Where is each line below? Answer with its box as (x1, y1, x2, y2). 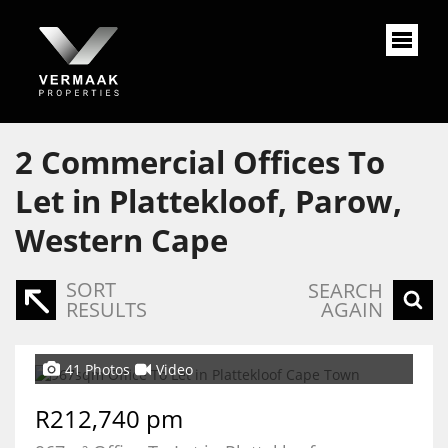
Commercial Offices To (41, 141, 385, 183)
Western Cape (15, 219, 228, 261)
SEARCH (308, 277, 383, 304)
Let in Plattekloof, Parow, (15, 180, 402, 222)
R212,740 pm (35, 402, 183, 435)
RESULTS (66, 296, 147, 323)
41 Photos (65, 359, 130, 379)
